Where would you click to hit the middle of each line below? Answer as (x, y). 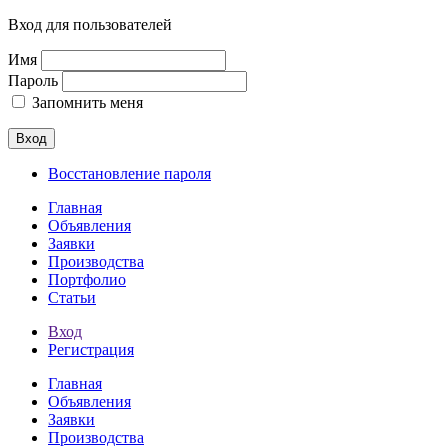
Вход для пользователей (90, 24)
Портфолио (87, 279)
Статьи (72, 297)
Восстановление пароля (129, 173)
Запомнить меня (85, 102)
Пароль (33, 80)
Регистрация (91, 349)
